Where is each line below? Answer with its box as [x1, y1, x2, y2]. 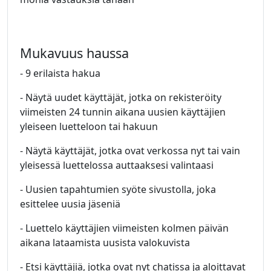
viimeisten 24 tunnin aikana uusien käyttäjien [20, 105, 226, 119]
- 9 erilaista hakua [20, 67, 100, 80]
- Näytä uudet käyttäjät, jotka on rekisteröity [20, 91, 221, 104]
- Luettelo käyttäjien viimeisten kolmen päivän [20, 221, 229, 235]
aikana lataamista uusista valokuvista [20, 236, 190, 249]
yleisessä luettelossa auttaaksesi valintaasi [20, 158, 214, 172]
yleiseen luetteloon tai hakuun [20, 120, 158, 133]
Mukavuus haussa [20, 44, 129, 62]
